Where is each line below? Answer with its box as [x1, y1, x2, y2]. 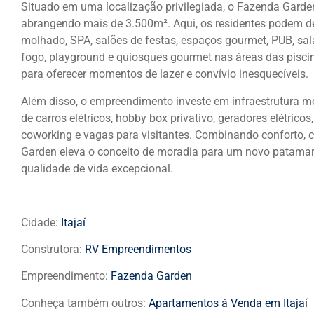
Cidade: [21, 215, 61, 229]
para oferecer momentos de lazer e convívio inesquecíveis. [21, 67, 308, 81]
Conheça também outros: [21, 296, 149, 310]
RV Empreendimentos [85, 242, 191, 256]
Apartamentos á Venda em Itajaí [149, 296, 308, 310]
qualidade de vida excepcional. [21, 161, 173, 175]
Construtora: [21, 242, 85, 256]
